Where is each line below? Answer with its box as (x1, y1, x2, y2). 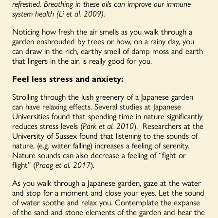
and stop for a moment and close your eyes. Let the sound (12, 186, 204, 198)
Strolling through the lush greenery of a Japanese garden (12, 90, 193, 102)
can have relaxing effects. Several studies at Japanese (12, 100, 181, 112)
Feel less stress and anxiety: (12, 72, 124, 84)
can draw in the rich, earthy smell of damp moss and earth (12, 44, 203, 56)
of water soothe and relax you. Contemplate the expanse (12, 196, 200, 208)
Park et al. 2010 (83, 119, 134, 131)
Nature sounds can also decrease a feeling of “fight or (12, 148, 186, 161)
